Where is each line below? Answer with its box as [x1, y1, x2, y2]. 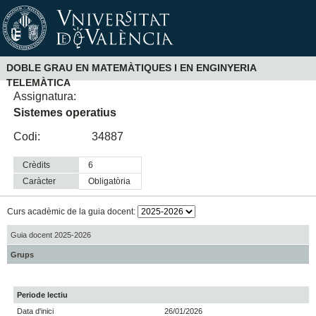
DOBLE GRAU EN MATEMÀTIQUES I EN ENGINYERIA [6, 62, 257, 74]
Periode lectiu [17, 291, 68, 300]
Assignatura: [13, 90, 77, 102]
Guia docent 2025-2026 [10, 230, 91, 239]
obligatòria [95, 176, 131, 187]
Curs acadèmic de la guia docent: [6, 207, 138, 217]
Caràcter [23, 176, 56, 187]
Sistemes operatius [13, 106, 117, 119]
